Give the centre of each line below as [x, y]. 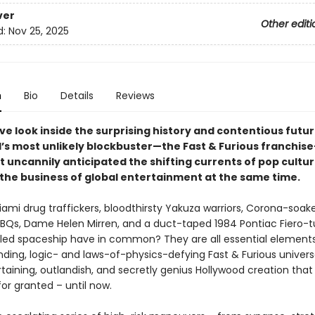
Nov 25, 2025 [38, 31]
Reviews [135, 96]
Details [77, 96]
